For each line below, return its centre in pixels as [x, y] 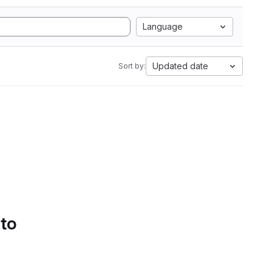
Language [163, 26]
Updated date [180, 66]
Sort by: [132, 66]
